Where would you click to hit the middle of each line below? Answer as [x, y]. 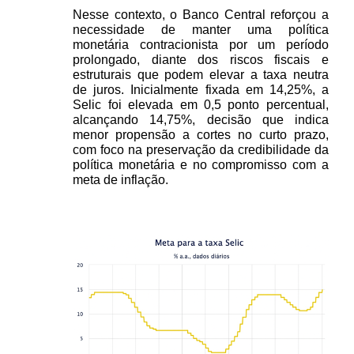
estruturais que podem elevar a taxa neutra [201, 74]
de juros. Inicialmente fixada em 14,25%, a [201, 89]
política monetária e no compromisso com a [201, 164]
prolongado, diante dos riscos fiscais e [201, 59]
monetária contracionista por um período [201, 44]
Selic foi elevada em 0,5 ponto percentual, [201, 104]
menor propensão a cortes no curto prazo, [201, 134]
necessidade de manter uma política [201, 29]
